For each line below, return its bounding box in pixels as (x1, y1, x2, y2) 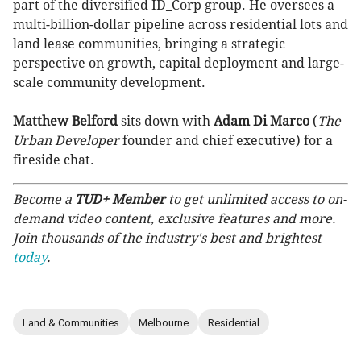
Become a (13, 192, 75, 207)
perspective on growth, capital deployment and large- (13, 56, 344, 71)
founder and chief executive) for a (119, 133, 333, 148)
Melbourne (139, 316, 189, 329)
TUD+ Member (75, 192, 165, 207)
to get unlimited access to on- (165, 192, 346, 207)
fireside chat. (13, 152, 94, 168)
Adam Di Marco (214, 114, 309, 129)
